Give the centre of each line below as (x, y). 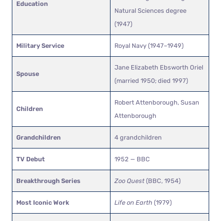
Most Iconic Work (43, 202)
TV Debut (31, 159)
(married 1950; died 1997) (151, 80)
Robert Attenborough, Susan (157, 102)
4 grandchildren (138, 137)
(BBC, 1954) (163, 181)
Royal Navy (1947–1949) (149, 45)
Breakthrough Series (48, 181)
